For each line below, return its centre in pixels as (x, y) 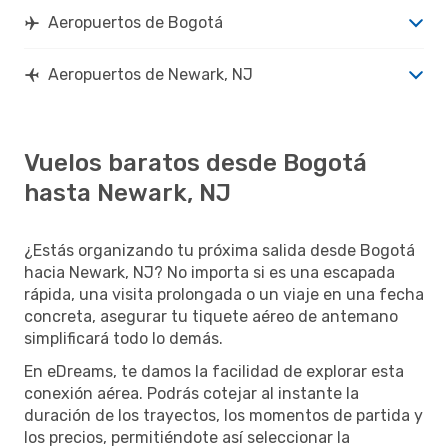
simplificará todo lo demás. (123, 338)
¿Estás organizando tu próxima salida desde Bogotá (219, 250)
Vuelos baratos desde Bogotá (195, 162)
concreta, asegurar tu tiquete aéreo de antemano (211, 316)
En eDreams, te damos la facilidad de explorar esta (214, 371)
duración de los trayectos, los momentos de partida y (223, 415)
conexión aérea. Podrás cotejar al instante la (191, 393)
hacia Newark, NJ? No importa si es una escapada (209, 272)
